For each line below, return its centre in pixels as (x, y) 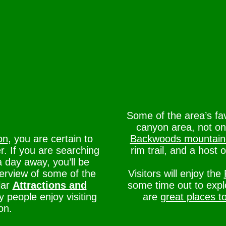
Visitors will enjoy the (176, 174)
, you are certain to (50, 139)
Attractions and (49, 185)
